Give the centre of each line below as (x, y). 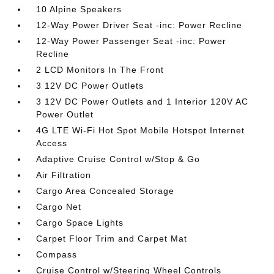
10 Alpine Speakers (79, 9)
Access (52, 143)
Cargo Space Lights (80, 222)
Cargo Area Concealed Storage (106, 191)
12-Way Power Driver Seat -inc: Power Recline (139, 25)
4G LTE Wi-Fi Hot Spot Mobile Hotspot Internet (141, 130)
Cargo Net (59, 206)
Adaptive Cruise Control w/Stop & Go (118, 159)
